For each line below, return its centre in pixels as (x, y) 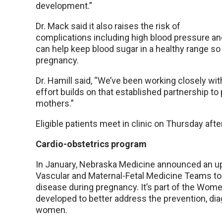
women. (52, 210)
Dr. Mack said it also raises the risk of (108, 26)
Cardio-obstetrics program (91, 144)
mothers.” (55, 104)
